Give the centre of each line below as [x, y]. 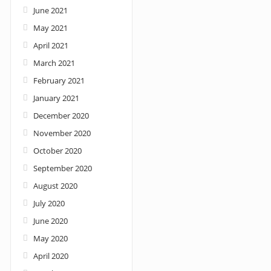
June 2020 [51, 221]
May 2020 [51, 238]
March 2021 [54, 63]
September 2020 [63, 168]
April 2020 [51, 256]
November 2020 [62, 133]
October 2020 [57, 151]
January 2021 [56, 98]
